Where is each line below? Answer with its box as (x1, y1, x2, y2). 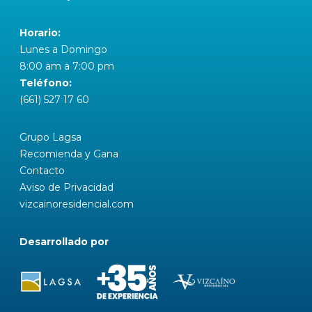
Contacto (19, 164, 65, 177)
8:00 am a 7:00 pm (19, 60, 114, 72)
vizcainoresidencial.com (19, 198, 134, 210)
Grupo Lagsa (19, 131, 81, 143)
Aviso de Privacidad (19, 181, 114, 194)
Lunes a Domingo (19, 43, 107, 56)
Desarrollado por (19, 235, 109, 248)
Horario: (19, 26, 61, 39)
